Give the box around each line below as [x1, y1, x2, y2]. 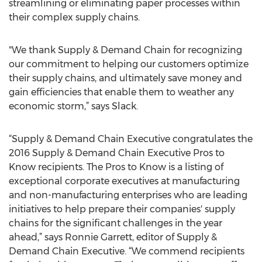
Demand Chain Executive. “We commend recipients [9, 246, 244, 257]
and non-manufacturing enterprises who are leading [9, 189, 247, 201]
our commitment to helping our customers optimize [9, 58, 249, 70]
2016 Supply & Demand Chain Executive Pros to [9, 147, 225, 158]
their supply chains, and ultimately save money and [9, 73, 242, 84]
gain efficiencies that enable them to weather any [9, 87, 234, 98]
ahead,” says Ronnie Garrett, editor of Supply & [9, 232, 217, 243]
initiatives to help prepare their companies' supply [9, 204, 235, 215]
